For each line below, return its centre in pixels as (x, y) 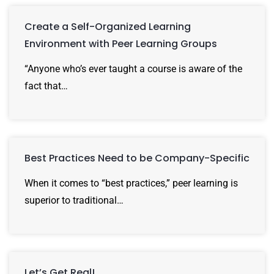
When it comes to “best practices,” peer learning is (131, 183)
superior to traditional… (74, 200)
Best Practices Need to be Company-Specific (137, 158)
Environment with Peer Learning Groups (121, 43)
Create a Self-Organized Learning (108, 26)
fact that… (46, 86)
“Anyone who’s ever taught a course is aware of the (133, 68)
